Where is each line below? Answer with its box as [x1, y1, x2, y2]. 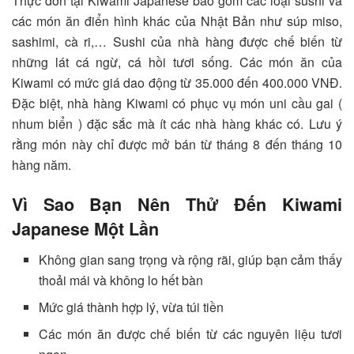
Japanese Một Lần [12, 217, 159, 242]
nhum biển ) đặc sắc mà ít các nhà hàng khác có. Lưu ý [12, 114, 342, 133]
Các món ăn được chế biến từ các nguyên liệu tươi [39, 325, 342, 344]
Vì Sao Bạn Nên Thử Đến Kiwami [12, 192, 342, 217]
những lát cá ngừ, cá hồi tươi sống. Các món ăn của [12, 52, 342, 71]
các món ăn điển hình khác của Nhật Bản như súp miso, [12, 11, 342, 30]
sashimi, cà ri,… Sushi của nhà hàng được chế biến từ [12, 32, 342, 51]
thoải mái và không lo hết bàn [39, 271, 204, 290]
